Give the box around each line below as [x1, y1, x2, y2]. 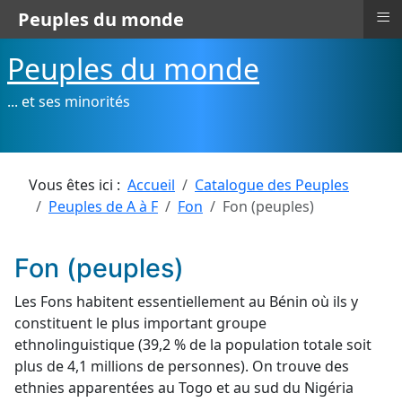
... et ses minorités [7, 92, 130, 111]
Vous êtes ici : [29, 175, 127, 195]
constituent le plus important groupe [14, 313, 267, 333]
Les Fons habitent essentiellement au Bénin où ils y [14, 292, 358, 311]
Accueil [127, 175, 175, 195]
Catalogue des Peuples [195, 175, 349, 195]
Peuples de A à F [48, 197, 158, 216]
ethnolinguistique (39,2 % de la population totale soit [14, 335, 371, 354]
